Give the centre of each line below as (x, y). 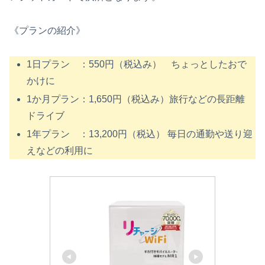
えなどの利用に (60, 150)
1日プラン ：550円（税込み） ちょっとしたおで (137, 64)
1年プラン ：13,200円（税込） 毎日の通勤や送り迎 (140, 134)
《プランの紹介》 (47, 30)
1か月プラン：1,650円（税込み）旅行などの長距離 (136, 99)
